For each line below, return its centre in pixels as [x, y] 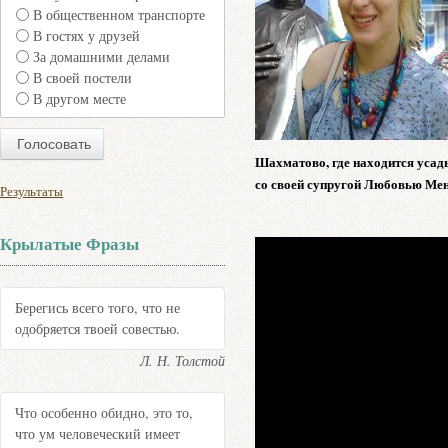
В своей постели [82, 78]
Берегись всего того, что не [97, 308]
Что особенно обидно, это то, [104, 412]
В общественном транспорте [119, 15]
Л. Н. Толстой [183, 360]
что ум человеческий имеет [97, 433]
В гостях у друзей [86, 36]
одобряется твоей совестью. [97, 329]
